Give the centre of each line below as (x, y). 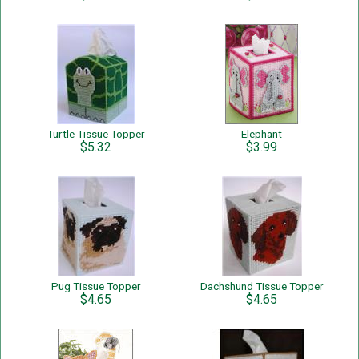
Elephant (262, 134)
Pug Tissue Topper (96, 286)
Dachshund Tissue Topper (262, 286)
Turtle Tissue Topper (96, 134)
